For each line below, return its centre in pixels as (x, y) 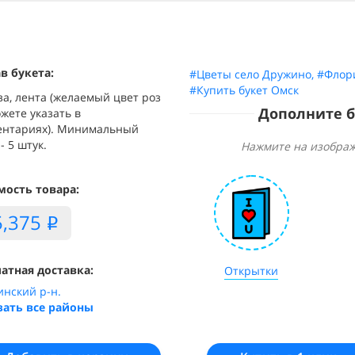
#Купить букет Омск (244, 90)
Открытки (252, 271)
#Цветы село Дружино (250, 74)
